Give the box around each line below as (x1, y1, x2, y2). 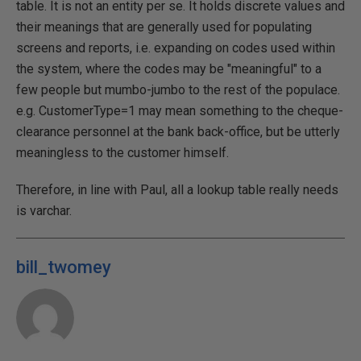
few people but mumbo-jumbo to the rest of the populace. (16, 81, 340, 98)
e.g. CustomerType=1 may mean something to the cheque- (16, 102, 343, 118)
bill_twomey (16, 256, 111, 277)
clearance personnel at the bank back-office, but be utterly (16, 123, 340, 139)
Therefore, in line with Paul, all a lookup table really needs (16, 181, 338, 197)
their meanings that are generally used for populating (16, 19, 312, 35)
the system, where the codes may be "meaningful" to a (16, 60, 322, 77)
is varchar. (16, 202, 72, 218)
